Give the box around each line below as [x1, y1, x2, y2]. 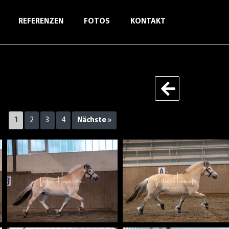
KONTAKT [130, 18, 166, 26]
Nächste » [77, 117, 111, 124]
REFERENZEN [18, 18, 63, 26]
